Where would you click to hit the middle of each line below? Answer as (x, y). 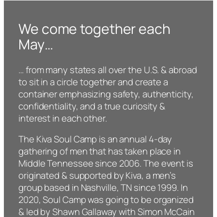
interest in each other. (63, 118)
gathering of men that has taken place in (100, 151)
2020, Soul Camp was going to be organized (106, 200)
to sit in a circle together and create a (93, 82)
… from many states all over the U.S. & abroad (108, 70)
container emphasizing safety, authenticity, (106, 94)
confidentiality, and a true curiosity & (92, 106)
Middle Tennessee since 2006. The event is (106, 163)
